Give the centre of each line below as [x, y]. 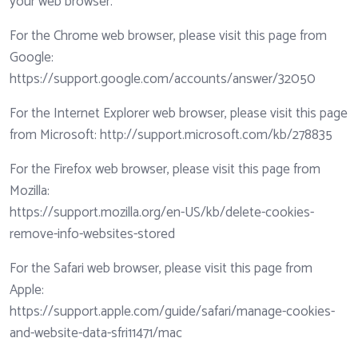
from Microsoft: [55, 135]
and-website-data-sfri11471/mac [96, 334]
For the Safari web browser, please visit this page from [161, 269]
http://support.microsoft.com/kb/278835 [216, 135]
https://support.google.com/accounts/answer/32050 [163, 80]
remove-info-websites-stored [92, 235]
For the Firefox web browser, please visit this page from [165, 170]
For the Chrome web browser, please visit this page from [168, 36]
